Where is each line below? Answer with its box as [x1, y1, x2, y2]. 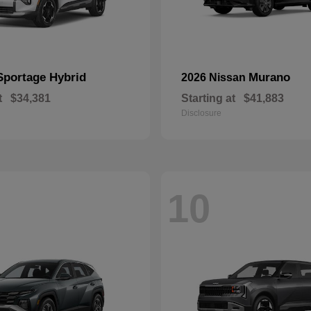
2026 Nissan [181, 72, 249, 84]
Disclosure [181, 108, 221, 119]
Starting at [181, 92, 235, 105]
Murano [249, 71, 290, 85]
